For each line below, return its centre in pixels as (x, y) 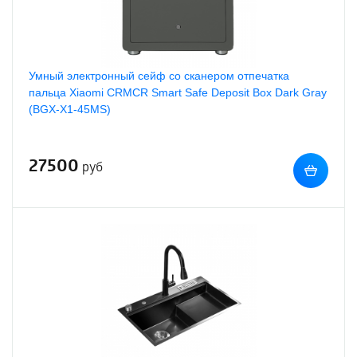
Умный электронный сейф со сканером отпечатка (159, 76)
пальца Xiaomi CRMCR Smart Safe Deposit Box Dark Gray (178, 92)
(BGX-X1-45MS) (70, 109)
